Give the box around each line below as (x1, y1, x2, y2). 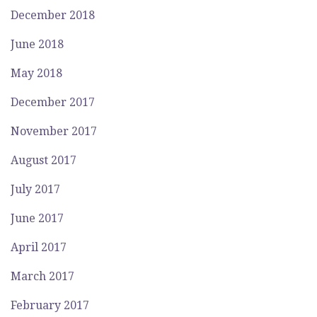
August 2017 (11, 154, 76, 167)
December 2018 (11, 8, 95, 22)
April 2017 (11, 241, 67, 254)
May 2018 (11, 67, 62, 80)
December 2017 (11, 96, 95, 109)
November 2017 (11, 125, 97, 138)
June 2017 (11, 212, 64, 225)
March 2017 (11, 270, 74, 283)
